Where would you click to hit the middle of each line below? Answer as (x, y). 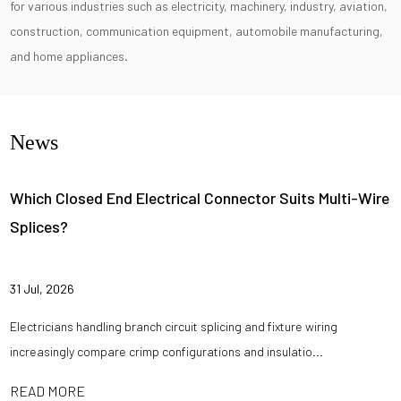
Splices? (39, 226)
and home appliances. (69, 55)
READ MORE (48, 390)
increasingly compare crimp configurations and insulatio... (167, 351)
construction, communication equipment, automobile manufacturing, (197, 30)
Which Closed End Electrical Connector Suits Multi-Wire (200, 197)
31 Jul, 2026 (43, 288)
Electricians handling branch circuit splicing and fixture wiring (174, 326)
